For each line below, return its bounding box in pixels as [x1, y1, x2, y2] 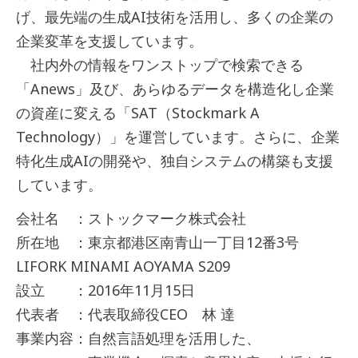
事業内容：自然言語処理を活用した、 [16, 328, 261, 348]
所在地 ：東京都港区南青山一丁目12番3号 [16, 233, 303, 253]
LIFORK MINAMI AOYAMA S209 [16, 257, 230, 276]
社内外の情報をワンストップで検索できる [16, 55, 304, 75]
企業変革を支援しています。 [16, 31, 203, 51]
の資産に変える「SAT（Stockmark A [16, 103, 260, 123]
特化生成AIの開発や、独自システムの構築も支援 [16, 151, 333, 171]
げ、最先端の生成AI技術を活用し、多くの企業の [16, 7, 333, 27]
